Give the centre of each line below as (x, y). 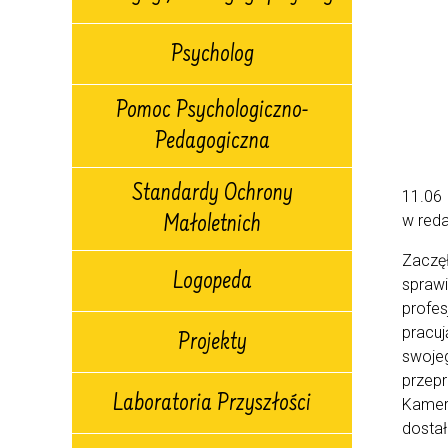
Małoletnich (212, 226)
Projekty (212, 343)
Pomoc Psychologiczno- (212, 112)
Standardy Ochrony (212, 195)
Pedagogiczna (212, 143)
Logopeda (212, 282)
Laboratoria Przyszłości (212, 404)
